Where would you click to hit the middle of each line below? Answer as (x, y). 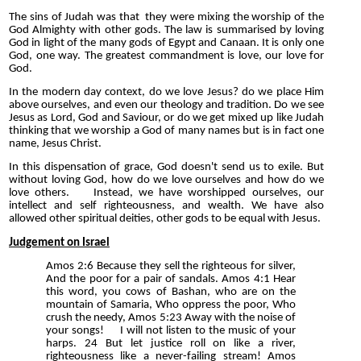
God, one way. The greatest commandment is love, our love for (166, 56)
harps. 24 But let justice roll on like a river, (171, 343)
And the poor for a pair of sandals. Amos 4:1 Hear (171, 279)
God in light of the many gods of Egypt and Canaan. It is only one (166, 43)
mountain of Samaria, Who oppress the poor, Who (171, 305)
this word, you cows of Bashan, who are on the (171, 292)
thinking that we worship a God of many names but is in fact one (166, 131)
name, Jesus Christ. (55, 143)
